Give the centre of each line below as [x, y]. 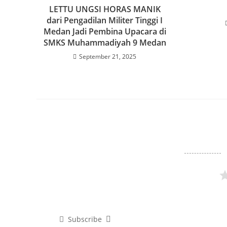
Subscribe [85, 219]
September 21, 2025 [108, 57]
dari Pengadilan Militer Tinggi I [105, 21]
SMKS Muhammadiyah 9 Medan [105, 43]
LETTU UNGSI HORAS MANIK [105, 9]
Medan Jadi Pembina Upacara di [105, 32]
